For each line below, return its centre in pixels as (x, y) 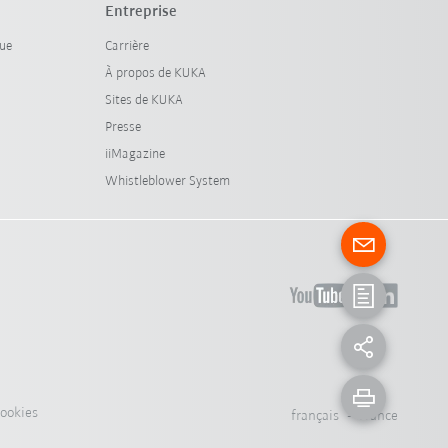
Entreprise (140, 11)
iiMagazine (134, 154)
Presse (122, 127)
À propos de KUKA (155, 73)
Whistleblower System (167, 181)
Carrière (126, 46)
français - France (344, 416)
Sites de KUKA (143, 100)
